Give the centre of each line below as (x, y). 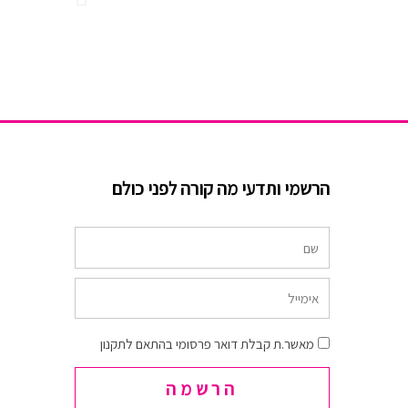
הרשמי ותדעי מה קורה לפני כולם (221, 189)
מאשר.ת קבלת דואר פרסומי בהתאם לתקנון (207, 344)
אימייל (304, 296)
